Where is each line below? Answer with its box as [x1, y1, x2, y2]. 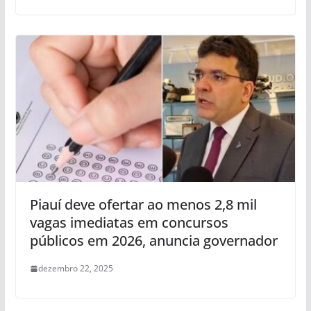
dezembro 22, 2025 [37, 262, 113, 275]
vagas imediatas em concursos [29, 213, 228, 233]
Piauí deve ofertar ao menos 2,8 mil [29, 195, 257, 215]
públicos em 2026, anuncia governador [29, 231, 278, 251]
